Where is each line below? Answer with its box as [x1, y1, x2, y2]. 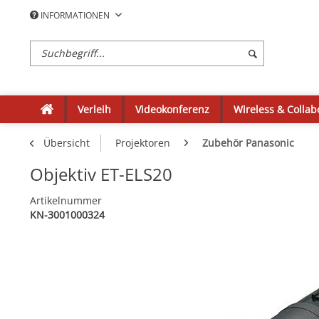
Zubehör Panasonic [202, 136, 294, 150]
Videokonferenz [135, 103, 209, 116]
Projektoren [115, 136, 170, 150]
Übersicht [43, 136, 90, 150]
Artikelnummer [30, 194, 102, 208]
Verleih [78, 103, 111, 116]
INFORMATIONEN [38, 9, 112, 21]
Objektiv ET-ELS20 [30, 162, 172, 187]
